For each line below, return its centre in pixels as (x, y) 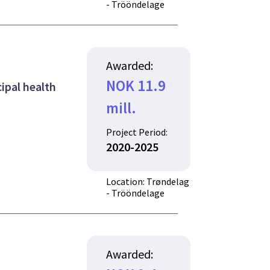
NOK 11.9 (136, 86)
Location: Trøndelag (148, 181)
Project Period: (137, 132)
